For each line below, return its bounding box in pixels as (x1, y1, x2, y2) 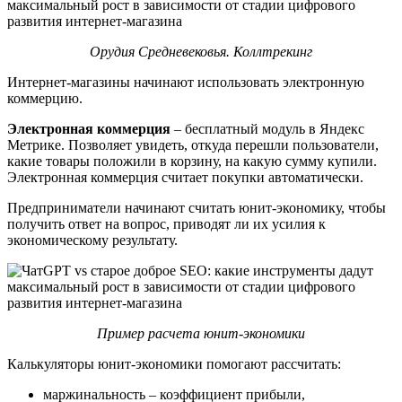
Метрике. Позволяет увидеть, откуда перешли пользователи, (7, 136, 379, 153)
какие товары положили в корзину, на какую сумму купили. (7, 153, 377, 169)
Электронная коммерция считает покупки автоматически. (7, 169, 367, 185)
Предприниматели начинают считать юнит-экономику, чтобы (7, 199, 386, 215)
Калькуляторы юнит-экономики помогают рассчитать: (7, 355, 341, 371)
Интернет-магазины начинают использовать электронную (7, 74, 364, 90)
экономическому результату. (7, 232, 178, 248)
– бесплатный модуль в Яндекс (170, 120, 364, 136)
